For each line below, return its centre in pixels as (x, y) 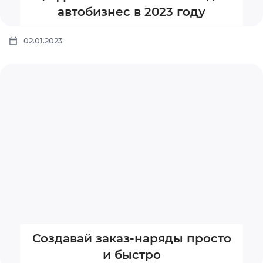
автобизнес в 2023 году (131, 11)
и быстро (131, 254)
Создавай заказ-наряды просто (131, 238)
